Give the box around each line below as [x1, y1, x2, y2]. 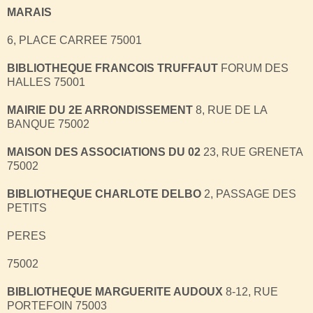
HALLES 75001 [7, 75, 85, 88]
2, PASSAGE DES [201, 187, 296, 200]
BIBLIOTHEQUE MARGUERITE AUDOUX [7, 285, 223, 298]
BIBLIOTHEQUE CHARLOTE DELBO [7, 187, 201, 200]
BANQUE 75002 [7, 117, 89, 130]
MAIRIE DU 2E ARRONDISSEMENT [7, 103, 193, 116]
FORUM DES [218, 61, 289, 74]
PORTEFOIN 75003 [7, 299, 107, 312]
